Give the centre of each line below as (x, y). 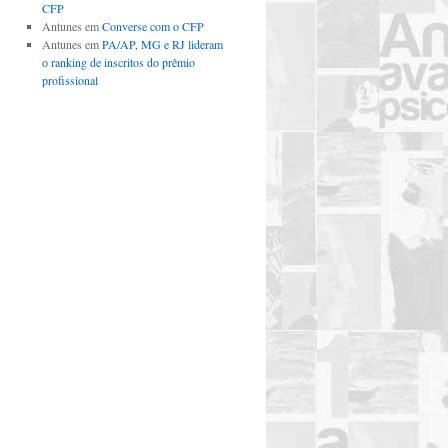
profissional (69, 80)
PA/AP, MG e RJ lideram (162, 44)
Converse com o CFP (152, 26)
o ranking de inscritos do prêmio (118, 62)
